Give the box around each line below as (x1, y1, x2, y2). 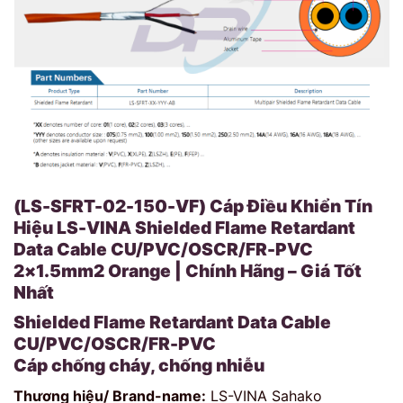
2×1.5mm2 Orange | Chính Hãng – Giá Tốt (13, 259, 362, 282)
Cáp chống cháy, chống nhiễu (13, 354, 264, 377)
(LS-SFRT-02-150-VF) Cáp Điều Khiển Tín (13, 194, 372, 217)
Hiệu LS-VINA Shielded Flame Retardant (13, 216, 355, 238)
